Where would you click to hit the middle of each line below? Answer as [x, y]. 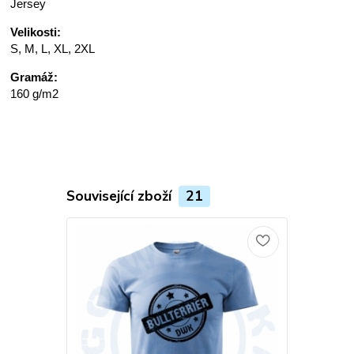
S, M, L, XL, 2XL [53, 49]
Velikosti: [36, 32]
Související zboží [121, 196]
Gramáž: [34, 77]
